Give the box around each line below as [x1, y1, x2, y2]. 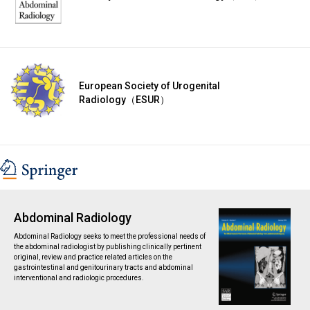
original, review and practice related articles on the [13, 253, 172, 261]
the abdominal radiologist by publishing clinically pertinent [13, 242, 201, 250]
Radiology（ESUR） [79, 93, 170, 105]
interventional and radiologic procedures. [13, 273, 144, 282]
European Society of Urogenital [79, 80, 220, 91]
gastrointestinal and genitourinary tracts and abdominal [13, 263, 193, 271]
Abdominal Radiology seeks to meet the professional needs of [13, 232, 206, 240]
